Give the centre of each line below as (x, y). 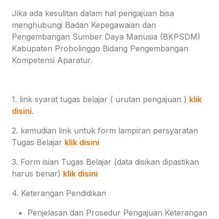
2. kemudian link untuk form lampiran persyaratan (105, 131)
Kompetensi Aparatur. (52, 60)
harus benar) (37, 174)
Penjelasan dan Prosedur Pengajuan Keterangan (117, 213)
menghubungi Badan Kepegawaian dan (84, 25)
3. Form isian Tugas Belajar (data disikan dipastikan (105, 162)
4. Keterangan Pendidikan (59, 193)
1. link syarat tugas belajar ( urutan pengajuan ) (100, 99)
